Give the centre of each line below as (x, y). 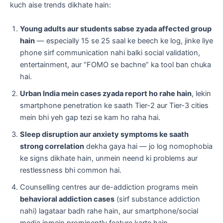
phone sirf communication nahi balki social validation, (110, 53)
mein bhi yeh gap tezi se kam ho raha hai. (90, 117)
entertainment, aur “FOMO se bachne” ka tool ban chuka (115, 64)
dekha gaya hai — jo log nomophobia (148, 146)
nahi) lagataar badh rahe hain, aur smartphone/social (109, 211)
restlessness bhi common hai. (71, 170)
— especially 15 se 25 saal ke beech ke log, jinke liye (124, 41)
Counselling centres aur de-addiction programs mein (109, 187)
